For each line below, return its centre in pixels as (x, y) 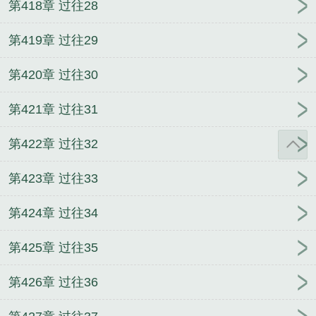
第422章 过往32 (53, 144)
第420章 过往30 (53, 75)
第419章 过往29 (53, 41)
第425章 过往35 (53, 248)
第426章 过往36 (53, 282)
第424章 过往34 (53, 213)
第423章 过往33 (53, 179)
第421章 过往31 (53, 110)
